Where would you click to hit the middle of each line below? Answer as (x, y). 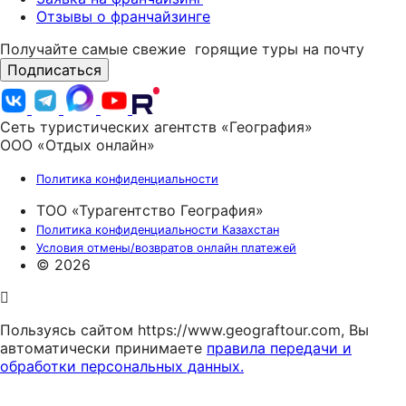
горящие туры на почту (277, 48)
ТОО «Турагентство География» (150, 210)
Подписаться (54, 69)
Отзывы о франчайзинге (123, 16)
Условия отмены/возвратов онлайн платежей (166, 247)
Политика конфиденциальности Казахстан (158, 229)
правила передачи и (279, 348)
